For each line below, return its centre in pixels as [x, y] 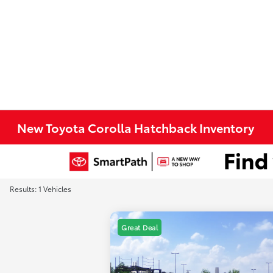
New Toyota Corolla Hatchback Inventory [136, 127]
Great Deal [140, 228]
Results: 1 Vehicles [41, 189]
